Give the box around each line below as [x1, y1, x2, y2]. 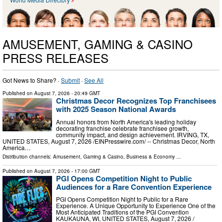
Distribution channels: [2, 153, 53, 160]
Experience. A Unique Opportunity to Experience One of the [56, 201, 216, 210]
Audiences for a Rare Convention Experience [56, 181, 212, 192]
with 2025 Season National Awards [56, 104, 176, 115]
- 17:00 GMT [70, 167, 100, 174]
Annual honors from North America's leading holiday [56, 117, 196, 126]
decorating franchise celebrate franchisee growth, [56, 123, 189, 132]
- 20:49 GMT [70, 90, 100, 97]
